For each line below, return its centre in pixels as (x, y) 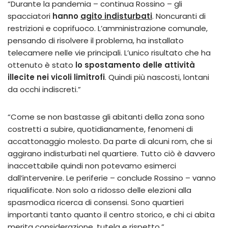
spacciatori (30, 16)
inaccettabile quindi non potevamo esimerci (92, 166)
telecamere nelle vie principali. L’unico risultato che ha (109, 53)
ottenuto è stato (41, 65)
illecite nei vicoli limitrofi (56, 77)
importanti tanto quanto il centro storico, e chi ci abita (111, 215)
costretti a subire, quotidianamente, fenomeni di (100, 129)
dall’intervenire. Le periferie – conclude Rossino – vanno (112, 178)
